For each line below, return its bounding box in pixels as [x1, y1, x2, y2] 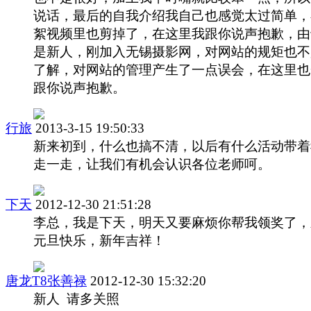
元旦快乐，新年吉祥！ [33, 233, 165, 248]
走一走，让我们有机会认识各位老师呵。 [33, 156, 271, 171]
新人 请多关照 [33, 291, 119, 306]
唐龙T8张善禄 [6, 273, 87, 288]
